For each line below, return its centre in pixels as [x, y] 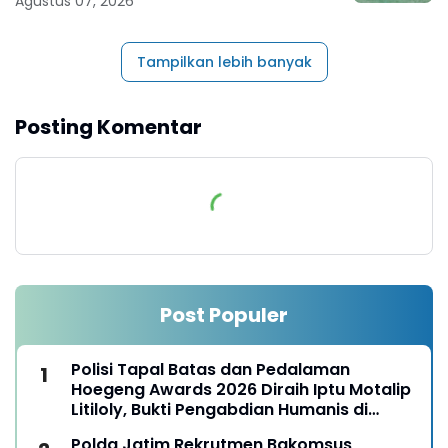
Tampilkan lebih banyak [224, 61]
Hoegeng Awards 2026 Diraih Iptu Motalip [241, 389]
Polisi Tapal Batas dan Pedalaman [210, 369]
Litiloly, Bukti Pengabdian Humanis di [219, 409]
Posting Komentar [108, 126]
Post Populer [224, 314]
